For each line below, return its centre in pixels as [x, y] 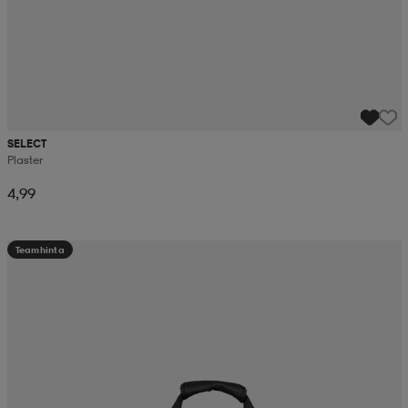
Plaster [25, 159]
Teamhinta [40, 249]
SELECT [26, 143]
